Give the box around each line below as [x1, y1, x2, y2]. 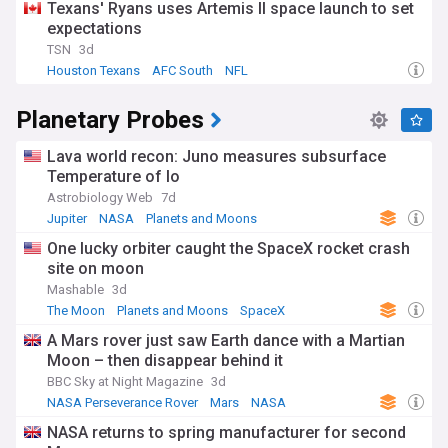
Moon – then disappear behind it [47, 351, 283, 370]
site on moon [47, 259, 144, 278]
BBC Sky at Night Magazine [47, 374, 203, 389]
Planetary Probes [16, 103, 204, 138]
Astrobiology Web [47, 190, 153, 205]
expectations [47, 19, 142, 38]
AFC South [152, 63, 213, 78]
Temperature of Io [47, 167, 180, 186]
